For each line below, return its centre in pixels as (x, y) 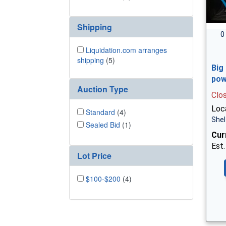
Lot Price (94, 156)
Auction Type (103, 89)
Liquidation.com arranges (126, 50)
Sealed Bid (103, 124)
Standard (100, 112)
